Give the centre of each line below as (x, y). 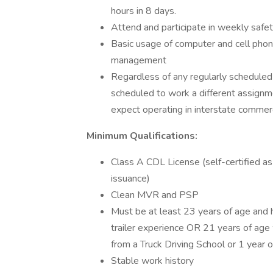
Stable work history (152, 261)
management (139, 60)
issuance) (130, 179)
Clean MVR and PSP (155, 195)
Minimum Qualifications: (142, 136)
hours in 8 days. (144, 11)
